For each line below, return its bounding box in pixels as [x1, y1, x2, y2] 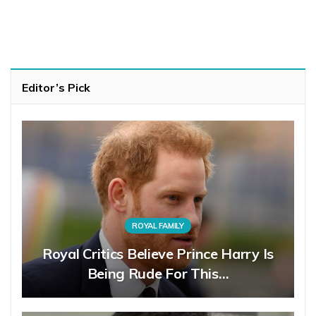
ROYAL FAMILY [132, 221, 184, 231]
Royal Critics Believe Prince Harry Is [42, 245, 274, 263]
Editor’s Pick [22, 80, 90, 95]
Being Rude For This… [87, 265, 229, 283]
